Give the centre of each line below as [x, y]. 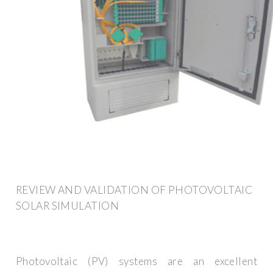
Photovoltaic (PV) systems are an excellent [136, 261]
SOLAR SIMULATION [67, 205]
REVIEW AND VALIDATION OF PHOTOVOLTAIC [134, 190]
